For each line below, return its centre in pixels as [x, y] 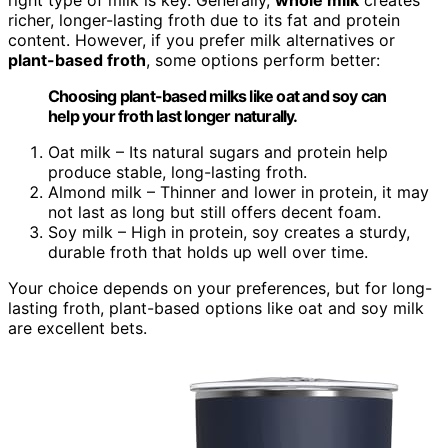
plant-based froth [77, 59]
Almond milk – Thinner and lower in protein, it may [238, 191]
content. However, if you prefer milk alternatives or [201, 39]
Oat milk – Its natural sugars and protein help [218, 151]
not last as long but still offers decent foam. [214, 211]
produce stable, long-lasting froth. [177, 171]
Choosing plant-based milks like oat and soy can [217, 95]
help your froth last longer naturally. [173, 115]
